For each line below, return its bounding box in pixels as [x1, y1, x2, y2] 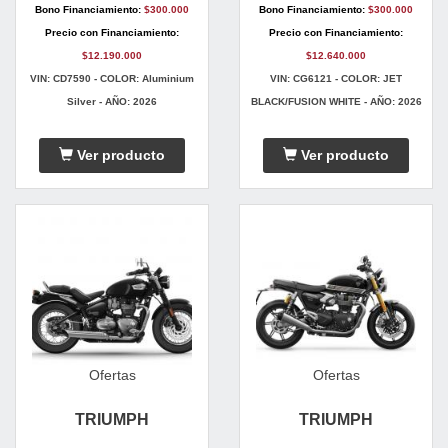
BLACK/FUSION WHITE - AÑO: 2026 [250, 96, 422, 108]
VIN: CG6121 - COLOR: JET [270, 73, 402, 85]
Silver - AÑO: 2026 [67, 96, 157, 108]
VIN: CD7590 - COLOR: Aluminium [30, 73, 194, 85]
